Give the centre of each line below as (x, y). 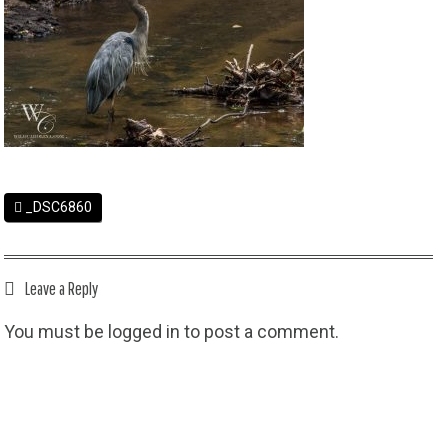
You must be (56, 331)
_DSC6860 (57, 207)
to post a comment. (260, 331)
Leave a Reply (62, 288)
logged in (144, 331)
